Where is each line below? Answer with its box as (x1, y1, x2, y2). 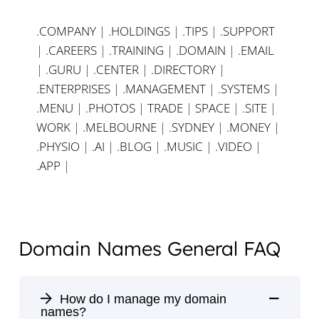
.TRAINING (109, 41, 164, 58)
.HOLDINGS (108, 22, 170, 39)
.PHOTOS (85, 99, 138, 116)
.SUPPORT (220, 22, 275, 39)
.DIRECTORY (151, 61, 216, 78)
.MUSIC (164, 137, 203, 155)
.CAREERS (46, 41, 97, 58)
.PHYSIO (36, 137, 80, 155)
